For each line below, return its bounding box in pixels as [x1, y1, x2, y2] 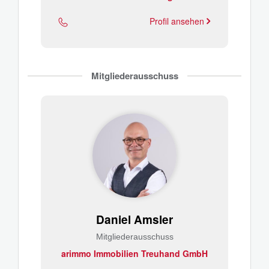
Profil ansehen [150, 14, 207, 27]
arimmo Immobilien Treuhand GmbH [61, 247, 208, 259]
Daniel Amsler [96, 211, 173, 228]
